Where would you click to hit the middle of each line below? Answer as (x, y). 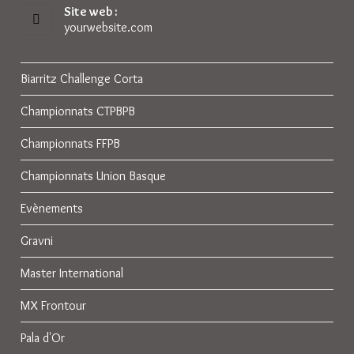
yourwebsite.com (109, 27)
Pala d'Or (43, 338)
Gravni (37, 241)
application (214, 22)
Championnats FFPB (71, 143)
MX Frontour (54, 305)
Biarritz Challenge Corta (82, 79)
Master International (72, 273)
